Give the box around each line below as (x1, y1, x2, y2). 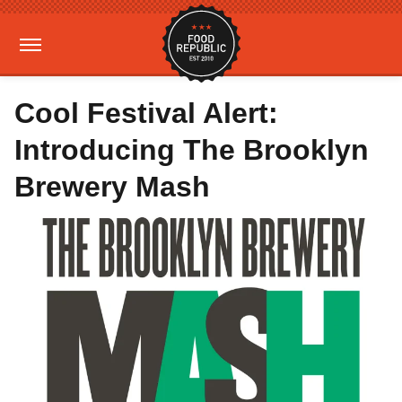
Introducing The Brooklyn (14, 134, 369, 166)
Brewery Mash (14, 170, 210, 203)
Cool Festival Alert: (14, 97, 278, 129)
